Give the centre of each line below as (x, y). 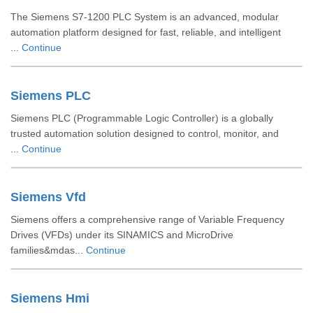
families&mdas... (48, 250)
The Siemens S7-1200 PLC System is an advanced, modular (145, 17)
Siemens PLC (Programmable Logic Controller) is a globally (142, 118)
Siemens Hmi (50, 298)
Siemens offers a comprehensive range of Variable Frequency (147, 219)
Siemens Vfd (48, 197)
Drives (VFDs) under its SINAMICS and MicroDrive (122, 235)
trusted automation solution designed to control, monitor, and (145, 133)
